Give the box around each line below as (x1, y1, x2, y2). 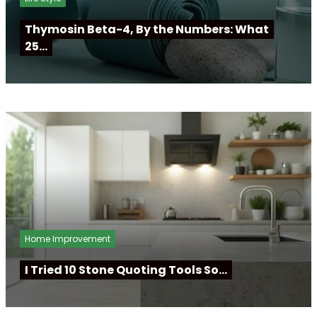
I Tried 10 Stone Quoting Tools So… (25, 262, 227, 279)
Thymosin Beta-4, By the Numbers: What (25, 21, 269, 38)
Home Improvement (25, 233, 110, 246)
